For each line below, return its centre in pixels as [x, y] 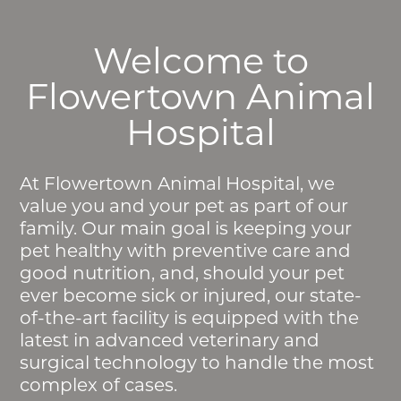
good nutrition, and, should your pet [183, 273]
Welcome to [200, 60]
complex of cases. [99, 384]
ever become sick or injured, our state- [191, 295]
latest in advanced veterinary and [170, 340]
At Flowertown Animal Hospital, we [178, 183]
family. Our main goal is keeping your [186, 228]
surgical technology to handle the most [197, 362]
